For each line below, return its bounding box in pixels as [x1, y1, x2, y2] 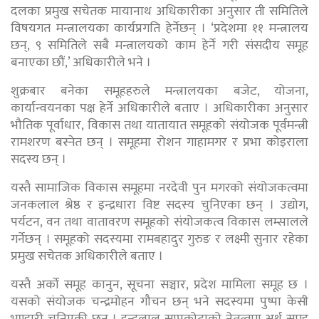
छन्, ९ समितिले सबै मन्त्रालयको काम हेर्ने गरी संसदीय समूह [11, 34, 308, 56]
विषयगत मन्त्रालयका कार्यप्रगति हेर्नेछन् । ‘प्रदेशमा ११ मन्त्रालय [11, 17, 308, 39]
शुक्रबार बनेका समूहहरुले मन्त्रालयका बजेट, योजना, [11, 80, 308, 102]
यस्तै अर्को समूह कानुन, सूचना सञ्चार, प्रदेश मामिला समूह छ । [11, 273, 308, 296]
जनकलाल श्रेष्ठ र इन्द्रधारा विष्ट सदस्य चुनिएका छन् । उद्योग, [11, 194, 308, 216]
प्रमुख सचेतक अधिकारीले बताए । [11, 245, 163, 267]
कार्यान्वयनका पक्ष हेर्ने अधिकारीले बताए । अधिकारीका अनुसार [11, 97, 308, 119]
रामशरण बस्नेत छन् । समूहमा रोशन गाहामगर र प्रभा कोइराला [11, 131, 308, 153]
